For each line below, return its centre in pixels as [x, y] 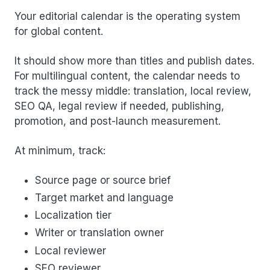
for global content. [59, 31]
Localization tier [73, 215]
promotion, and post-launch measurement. [118, 121]
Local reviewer [71, 250]
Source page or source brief [103, 180]
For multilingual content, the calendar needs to [127, 76]
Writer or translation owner [99, 233]
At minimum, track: [60, 150]
